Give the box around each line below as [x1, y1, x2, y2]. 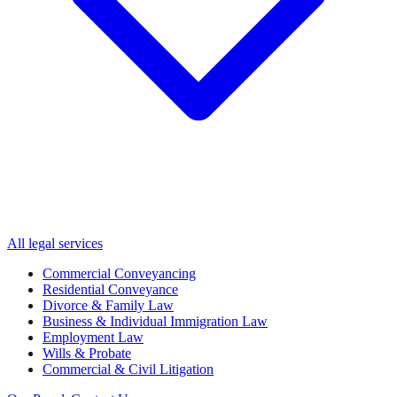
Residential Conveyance [43, 282, 178, 297]
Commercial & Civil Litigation [43, 362, 214, 377]
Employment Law [43, 330, 144, 345]
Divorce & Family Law [43, 298, 174, 313]
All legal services [7, 236, 103, 251]
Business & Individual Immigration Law [43, 314, 268, 329]
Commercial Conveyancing [43, 266, 196, 281]
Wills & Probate [43, 346, 131, 361]
